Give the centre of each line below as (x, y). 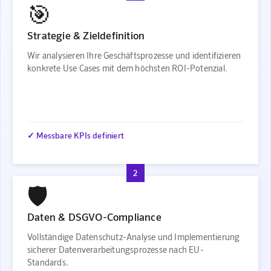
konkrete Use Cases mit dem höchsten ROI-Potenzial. (128, 68)
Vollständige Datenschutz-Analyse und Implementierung (134, 237)
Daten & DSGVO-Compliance (94, 216)
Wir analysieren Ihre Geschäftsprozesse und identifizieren (134, 55)
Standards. (48, 262)
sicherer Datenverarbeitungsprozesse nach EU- (116, 249)
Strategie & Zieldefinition (86, 35)
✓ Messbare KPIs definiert (76, 135)
